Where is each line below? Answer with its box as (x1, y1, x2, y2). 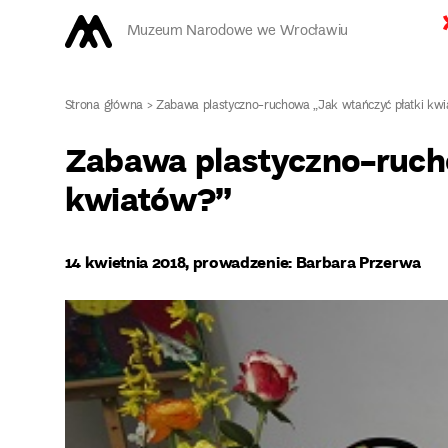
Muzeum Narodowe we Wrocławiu (126, 19, 348, 44)
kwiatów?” (64, 174, 232, 222)
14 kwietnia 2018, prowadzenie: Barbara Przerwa (64, 250, 421, 273)
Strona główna (64, 95, 144, 117)
